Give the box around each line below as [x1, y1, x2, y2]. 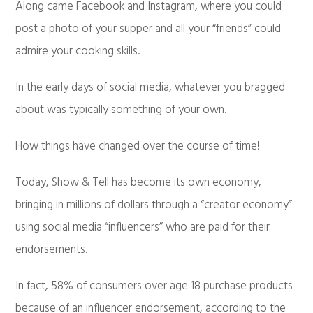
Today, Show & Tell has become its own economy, [15, 173, 262, 193]
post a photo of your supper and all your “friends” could [15, 20, 282, 39]
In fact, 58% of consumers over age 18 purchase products [15, 277, 293, 296]
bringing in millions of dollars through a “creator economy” [15, 196, 293, 215]
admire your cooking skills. [15, 42, 140, 61]
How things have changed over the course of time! [15, 137, 261, 156]
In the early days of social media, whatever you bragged [15, 78, 286, 98]
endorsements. [15, 240, 88, 260]
